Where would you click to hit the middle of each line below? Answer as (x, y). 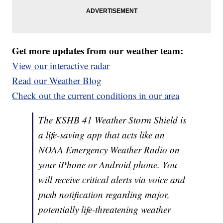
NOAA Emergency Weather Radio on (109, 150)
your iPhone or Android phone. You (108, 165)
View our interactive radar (61, 66)
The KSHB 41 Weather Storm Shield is (112, 120)
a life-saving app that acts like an (102, 135)
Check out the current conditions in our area (96, 96)
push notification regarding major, (104, 195)
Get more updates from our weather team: (98, 51)
